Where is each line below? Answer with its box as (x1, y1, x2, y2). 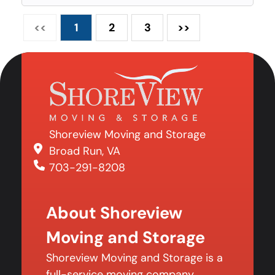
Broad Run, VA (49, 143, 120, 158)
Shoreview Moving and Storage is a (46, 250, 223, 265)
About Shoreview (46, 201, 182, 223)
